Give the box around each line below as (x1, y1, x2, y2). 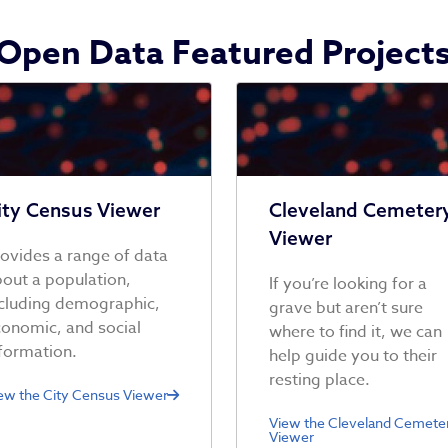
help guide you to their (268, 344, 437, 369)
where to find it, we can (268, 320, 442, 345)
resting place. (268, 368, 370, 393)
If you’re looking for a (268, 272, 427, 297)
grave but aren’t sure (268, 296, 423, 321)
